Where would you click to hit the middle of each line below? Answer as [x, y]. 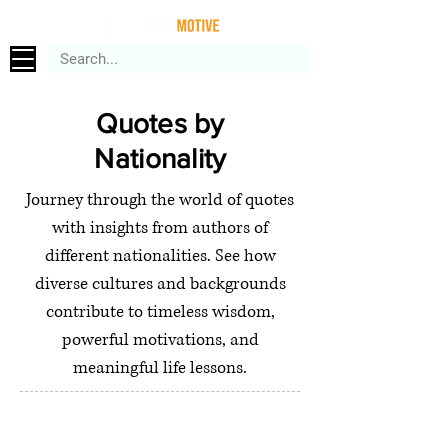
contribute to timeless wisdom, [160, 311]
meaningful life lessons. [160, 367]
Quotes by [160, 123]
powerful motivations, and [160, 339]
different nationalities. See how [160, 255]
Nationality [160, 158]
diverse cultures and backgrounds [160, 283]
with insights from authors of [160, 227]
